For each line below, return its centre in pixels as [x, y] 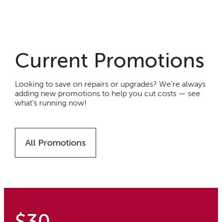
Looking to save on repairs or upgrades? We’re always [111, 84]
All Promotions [56, 142]
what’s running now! [51, 103]
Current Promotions [110, 60]
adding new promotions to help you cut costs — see [108, 93]
